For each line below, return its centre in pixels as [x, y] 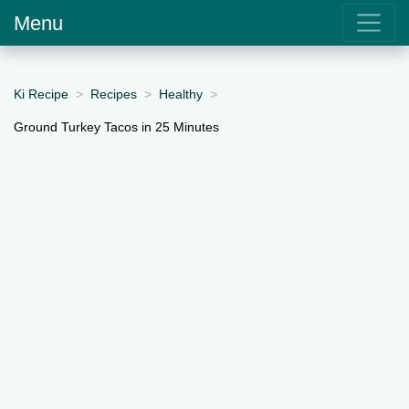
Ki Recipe [41, 94]
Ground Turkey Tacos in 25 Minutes [116, 126]
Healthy [181, 94]
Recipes [114, 94]
